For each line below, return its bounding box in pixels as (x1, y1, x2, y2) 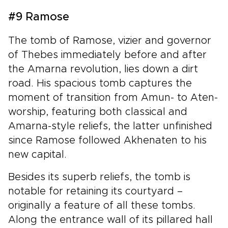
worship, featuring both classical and (8, 106, 187, 117)
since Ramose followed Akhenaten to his (8, 135, 207, 146)
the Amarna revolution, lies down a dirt (8, 64, 198, 74)
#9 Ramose (8, 11, 69, 23)
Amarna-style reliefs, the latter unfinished (8, 121, 212, 131)
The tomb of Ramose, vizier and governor (8, 35, 211, 46)
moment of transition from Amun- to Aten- (8, 92, 218, 103)
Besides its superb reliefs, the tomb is (8, 172, 190, 182)
